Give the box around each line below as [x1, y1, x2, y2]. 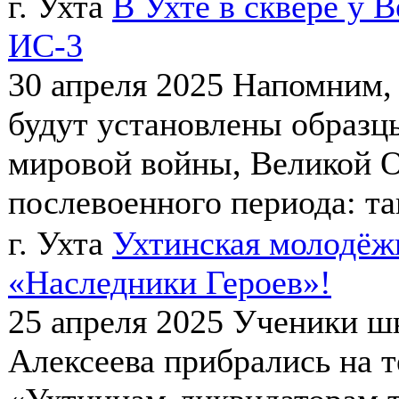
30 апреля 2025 [8, 65, 224, 103]
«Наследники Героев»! [8, 263, 331, 301]
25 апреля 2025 [8, 302, 224, 340]
